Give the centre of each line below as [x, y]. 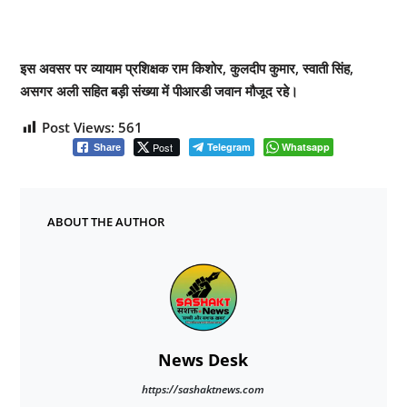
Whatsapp [306, 146]
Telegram [229, 146]
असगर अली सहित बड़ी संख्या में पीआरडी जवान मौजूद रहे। [159, 90]
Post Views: [78, 127]
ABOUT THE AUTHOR [105, 221]
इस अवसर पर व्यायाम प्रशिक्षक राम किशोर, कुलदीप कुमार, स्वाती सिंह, [186, 68]
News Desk [203, 359]
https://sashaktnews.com [203, 389]
